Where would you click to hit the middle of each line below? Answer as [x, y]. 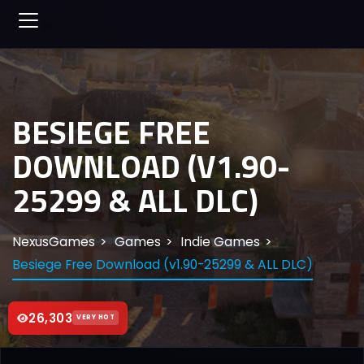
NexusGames [54, 242]
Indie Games [220, 242]
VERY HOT [95, 318]
